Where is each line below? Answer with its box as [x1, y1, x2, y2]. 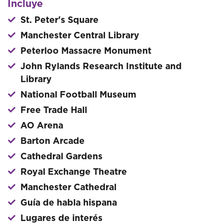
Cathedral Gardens [20, 152, 103, 161]
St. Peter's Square [20, 16, 99, 25]
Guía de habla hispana [20, 199, 117, 208]
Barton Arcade [20, 137, 85, 146]
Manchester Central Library [20, 31, 139, 40]
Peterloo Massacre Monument [20, 47, 151, 56]
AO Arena [20, 121, 63, 130]
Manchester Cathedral [20, 183, 116, 192]
